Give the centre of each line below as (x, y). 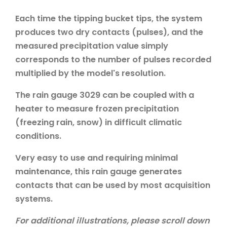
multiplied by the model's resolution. (90, 73)
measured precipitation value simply (92, 46)
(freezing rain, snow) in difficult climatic (99, 122)
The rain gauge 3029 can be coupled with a (105, 95)
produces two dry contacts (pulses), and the (109, 32)
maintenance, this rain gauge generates (99, 171)
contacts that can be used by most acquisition (113, 185)
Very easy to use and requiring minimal (97, 158)
